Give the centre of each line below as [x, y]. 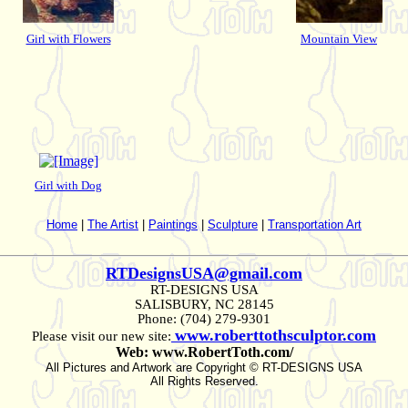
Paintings [173, 224]
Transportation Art [315, 224]
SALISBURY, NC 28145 [204, 304]
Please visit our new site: [102, 336]
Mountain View [339, 38]
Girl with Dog [68, 185]
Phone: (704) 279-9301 [204, 318]
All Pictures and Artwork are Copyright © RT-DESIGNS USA [204, 367]
